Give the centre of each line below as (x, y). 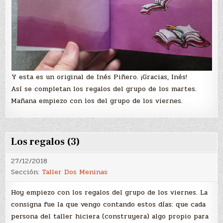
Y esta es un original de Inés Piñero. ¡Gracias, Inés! (99, 77)
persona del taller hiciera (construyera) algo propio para (110, 216)
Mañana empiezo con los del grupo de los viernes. (97, 101)
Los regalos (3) (46, 142)
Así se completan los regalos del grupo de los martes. (104, 89)
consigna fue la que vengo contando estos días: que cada (109, 204)
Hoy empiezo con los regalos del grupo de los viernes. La (110, 192)
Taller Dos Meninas (75, 172)
